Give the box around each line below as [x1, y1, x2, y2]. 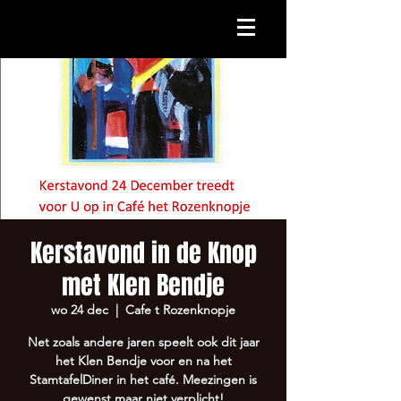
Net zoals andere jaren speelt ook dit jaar [27, 334, 260, 350]
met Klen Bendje [62, 267, 225, 303]
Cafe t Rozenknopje [125, 302, 235, 318]
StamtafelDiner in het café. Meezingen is [30, 371, 257, 388]
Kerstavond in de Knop [30, 235, 257, 271]
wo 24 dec [51, 302, 108, 318]
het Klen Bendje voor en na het [55, 353, 232, 369]
